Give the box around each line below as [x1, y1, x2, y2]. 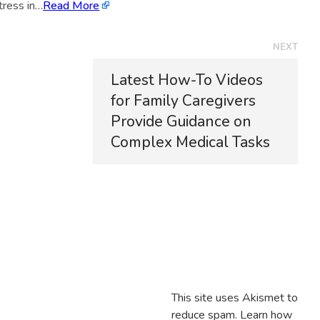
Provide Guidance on [111, 111, 252, 132]
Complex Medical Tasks [111, 132, 271, 153]
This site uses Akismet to [171, 290, 298, 306]
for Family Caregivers [111, 91, 256, 111]
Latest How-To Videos [111, 70, 264, 91]
